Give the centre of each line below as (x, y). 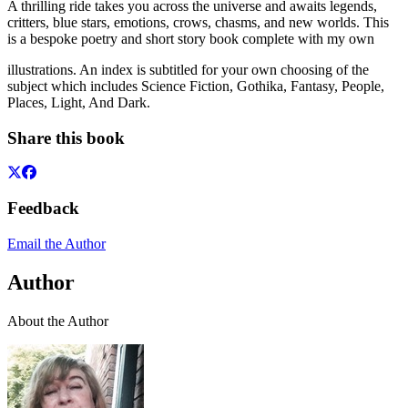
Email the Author (56, 243)
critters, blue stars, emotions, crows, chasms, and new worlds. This (198, 22)
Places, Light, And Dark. (79, 102)
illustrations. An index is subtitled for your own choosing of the (188, 69)
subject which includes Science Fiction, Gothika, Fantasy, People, (196, 86)
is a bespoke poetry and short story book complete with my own (191, 38)
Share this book (66, 138)
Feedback (43, 208)
